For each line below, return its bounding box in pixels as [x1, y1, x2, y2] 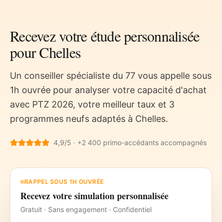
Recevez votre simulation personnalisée [20, 189, 168, 202]
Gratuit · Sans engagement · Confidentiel [20, 205, 152, 214]
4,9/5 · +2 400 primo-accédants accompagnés [54, 138, 207, 147]
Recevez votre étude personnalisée [10, 26, 200, 46]
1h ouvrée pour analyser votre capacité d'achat [10, 85, 207, 95]
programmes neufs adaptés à [10, 113, 135, 124]
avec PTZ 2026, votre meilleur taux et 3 [10, 99, 174, 110]
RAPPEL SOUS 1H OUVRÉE [24, 178, 104, 185]
